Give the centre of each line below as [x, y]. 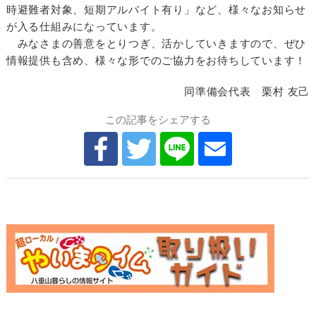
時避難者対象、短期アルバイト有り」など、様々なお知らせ [156, 10]
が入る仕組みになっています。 [84, 26]
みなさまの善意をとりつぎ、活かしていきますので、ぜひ [156, 43]
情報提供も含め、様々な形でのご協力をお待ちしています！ [156, 60]
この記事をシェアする [158, 120]
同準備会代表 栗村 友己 [247, 91]
